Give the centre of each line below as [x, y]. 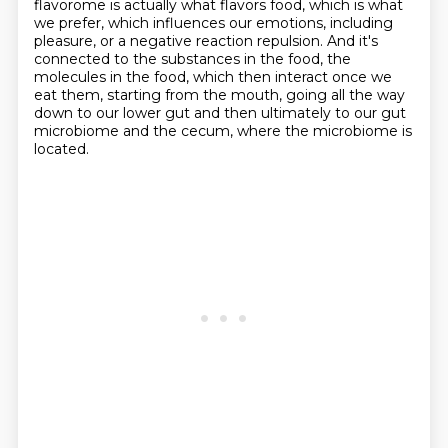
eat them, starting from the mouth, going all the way [219, 95]
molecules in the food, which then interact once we [212, 77]
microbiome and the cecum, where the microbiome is [222, 131]
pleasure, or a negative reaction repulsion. [180, 41]
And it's [352, 41]
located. [61, 149]
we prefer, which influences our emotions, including [213, 23]
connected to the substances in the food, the [192, 59]
